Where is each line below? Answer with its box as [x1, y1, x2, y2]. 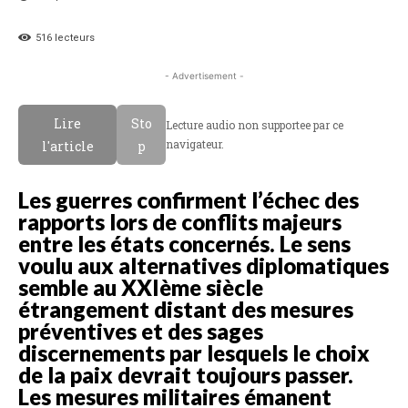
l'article [41, 137, 94, 155]
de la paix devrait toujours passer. [18, 361, 353, 388]
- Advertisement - [164, 69, 244, 81]
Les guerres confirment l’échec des [18, 186, 359, 213]
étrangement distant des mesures [18, 295, 353, 322]
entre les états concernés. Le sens [18, 229, 351, 257]
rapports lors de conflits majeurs [18, 208, 342, 235]
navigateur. [166, 136, 225, 151]
